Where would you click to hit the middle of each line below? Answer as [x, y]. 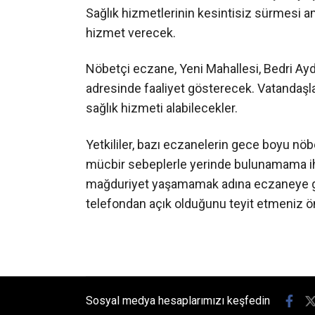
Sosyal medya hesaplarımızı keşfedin [179, 300]
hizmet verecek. [131, 32]
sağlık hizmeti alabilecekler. [162, 108]
